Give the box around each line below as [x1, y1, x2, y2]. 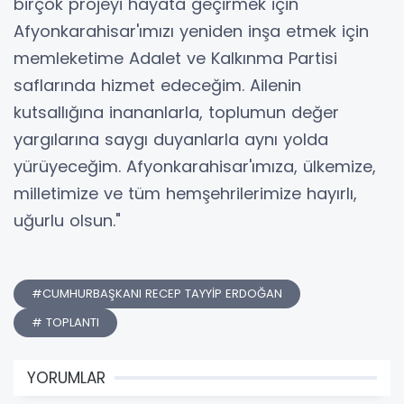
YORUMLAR [27, 366, 106, 389]
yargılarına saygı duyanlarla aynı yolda [14, 127, 328, 151]
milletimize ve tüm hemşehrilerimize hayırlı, [14, 181, 357, 205]
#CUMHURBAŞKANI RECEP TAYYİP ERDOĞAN [32, 284, 282, 302]
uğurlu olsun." [14, 208, 121, 232]
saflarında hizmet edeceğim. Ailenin [14, 73, 301, 96]
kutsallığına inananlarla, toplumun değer [14, 100, 339, 124]
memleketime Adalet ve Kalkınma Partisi [14, 46, 337, 69]
